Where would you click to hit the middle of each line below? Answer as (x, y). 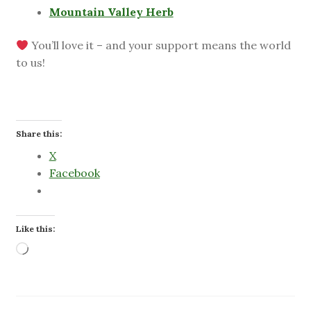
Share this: (39, 134)
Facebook (74, 173)
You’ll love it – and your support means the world (159, 45)
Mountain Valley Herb (111, 12)
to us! (30, 62)
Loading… (53, 250)
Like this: (35, 228)
